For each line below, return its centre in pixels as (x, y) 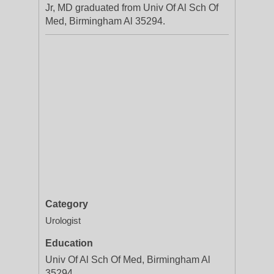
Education (69, 243)
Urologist (63, 220)
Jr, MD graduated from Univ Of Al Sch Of (132, 8)
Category (67, 204)
